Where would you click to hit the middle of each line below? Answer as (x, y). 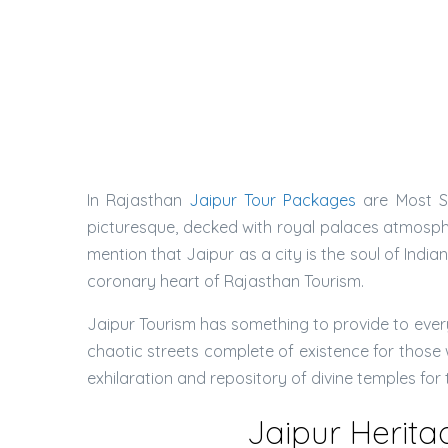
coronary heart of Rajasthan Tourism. (225, 281)
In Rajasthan (138, 200)
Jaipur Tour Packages (273, 200)
